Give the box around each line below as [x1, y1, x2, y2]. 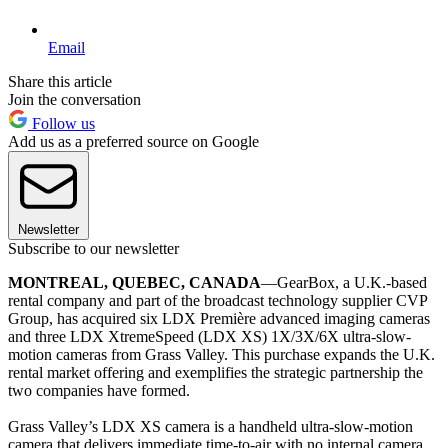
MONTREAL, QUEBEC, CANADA [8, 273, 261, 291]
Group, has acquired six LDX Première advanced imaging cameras [8, 309, 430, 327]
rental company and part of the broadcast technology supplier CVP [8, 291, 427, 309]
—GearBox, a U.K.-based [261, 273, 427, 291]
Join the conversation [8, 90, 141, 108]
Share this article [8, 72, 112, 90]
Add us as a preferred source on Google [8, 132, 259, 150]
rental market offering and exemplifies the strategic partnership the [8, 363, 423, 381]
